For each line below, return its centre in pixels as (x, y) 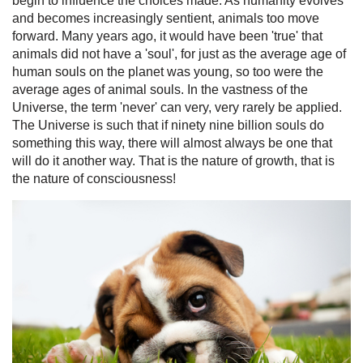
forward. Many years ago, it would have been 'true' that (167, 36)
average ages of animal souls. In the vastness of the (160, 90)
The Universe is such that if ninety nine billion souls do (168, 126)
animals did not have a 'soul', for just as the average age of (179, 54)
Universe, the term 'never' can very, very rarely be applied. (177, 108)
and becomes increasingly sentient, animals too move (166, 19)
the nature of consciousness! (94, 179)
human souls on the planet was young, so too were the (168, 72)
